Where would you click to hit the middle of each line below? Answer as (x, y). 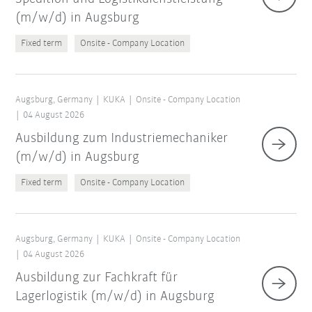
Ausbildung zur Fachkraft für (97, 278)
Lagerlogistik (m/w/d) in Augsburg (115, 297)
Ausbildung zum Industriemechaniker (122, 139)
